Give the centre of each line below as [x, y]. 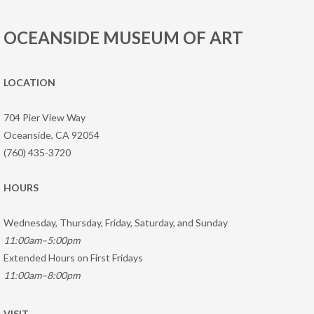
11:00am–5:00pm [42, 240]
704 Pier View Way [45, 118]
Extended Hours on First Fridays [73, 258]
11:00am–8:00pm [42, 275]
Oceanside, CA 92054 [52, 135]
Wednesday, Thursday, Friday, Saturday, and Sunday [116, 223]
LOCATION [29, 83]
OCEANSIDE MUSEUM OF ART [123, 38]
